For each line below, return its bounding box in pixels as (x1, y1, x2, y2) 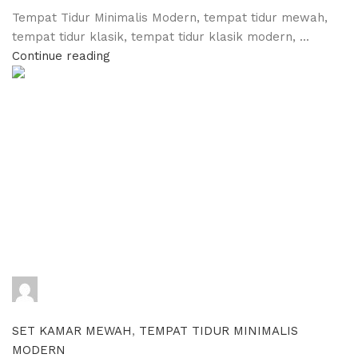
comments (23, 304, 85, 319)
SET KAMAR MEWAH (12, 323, 132, 338)
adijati (42, 280, 75, 296)
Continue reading (12, 48, 110, 63)
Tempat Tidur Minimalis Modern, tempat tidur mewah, (12, 10, 328, 25)
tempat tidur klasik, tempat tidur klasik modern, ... (12, 29, 309, 44)
